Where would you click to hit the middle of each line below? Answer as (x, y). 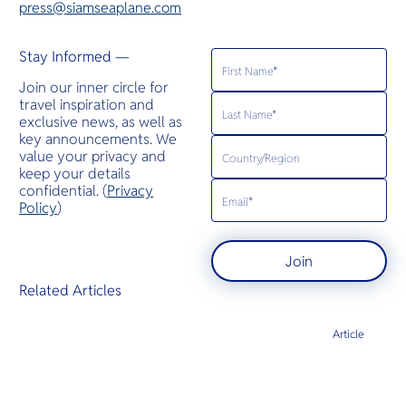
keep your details (75, 173)
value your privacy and (93, 156)
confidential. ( (63, 190)
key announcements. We (98, 139)
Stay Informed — (75, 57)
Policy (39, 208)
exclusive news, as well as (101, 121)
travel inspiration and (87, 104)
